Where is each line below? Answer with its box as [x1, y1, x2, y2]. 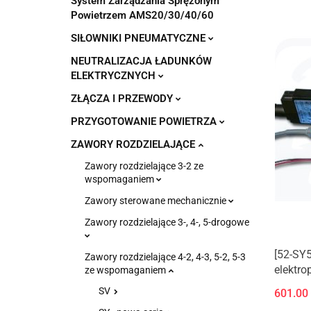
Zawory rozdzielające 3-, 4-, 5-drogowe [85, 217, 249, 228]
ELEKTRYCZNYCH [71, 69, 158, 82]
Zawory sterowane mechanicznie [85, 195, 228, 206]
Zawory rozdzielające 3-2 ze [85, 160, 203, 171]
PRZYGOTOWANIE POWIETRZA [71, 115, 219, 128]
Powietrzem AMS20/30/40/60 [71, 9, 214, 22]
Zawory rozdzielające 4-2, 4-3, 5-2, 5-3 [85, 251, 246, 262]
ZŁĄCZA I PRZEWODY [71, 92, 176, 105]
